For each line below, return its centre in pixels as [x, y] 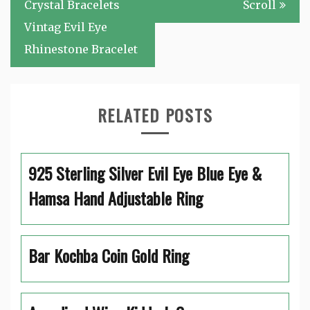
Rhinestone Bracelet [81, 49]
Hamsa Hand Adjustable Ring [116, 198]
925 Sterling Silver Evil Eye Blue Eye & [145, 173]
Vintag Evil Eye [66, 27]
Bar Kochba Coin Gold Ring [109, 255]
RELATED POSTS [155, 115]
